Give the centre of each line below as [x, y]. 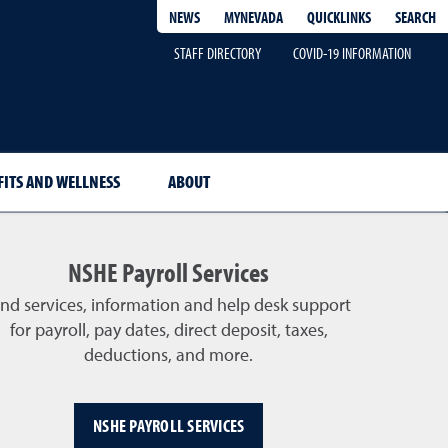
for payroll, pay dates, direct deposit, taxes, [168, 330]
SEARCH [415, 16]
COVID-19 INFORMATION [352, 53]
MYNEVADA [253, 17]
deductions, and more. [169, 355]
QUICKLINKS [339, 16]
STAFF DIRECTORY [217, 53]
